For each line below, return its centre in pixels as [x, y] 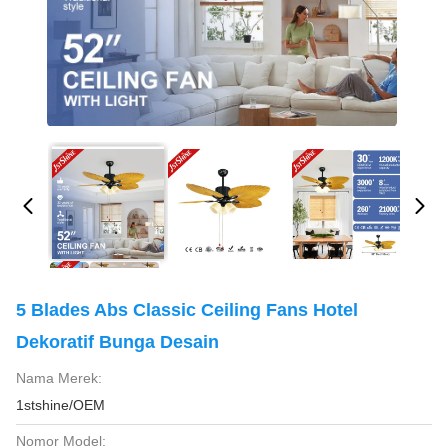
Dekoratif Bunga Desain [117, 342]
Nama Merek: [59, 378]
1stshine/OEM [60, 405]
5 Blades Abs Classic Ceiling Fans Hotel [187, 310]
